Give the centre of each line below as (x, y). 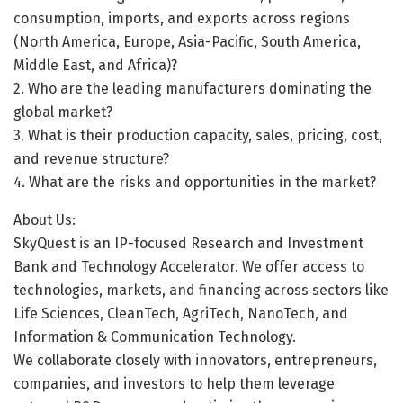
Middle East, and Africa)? (95, 65)
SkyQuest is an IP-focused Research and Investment (188, 243)
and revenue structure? (91, 158)
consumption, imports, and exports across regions (182, 18)
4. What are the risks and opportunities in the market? (195, 182)
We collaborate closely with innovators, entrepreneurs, (195, 360)
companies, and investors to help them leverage (174, 383)
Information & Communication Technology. (155, 336)
